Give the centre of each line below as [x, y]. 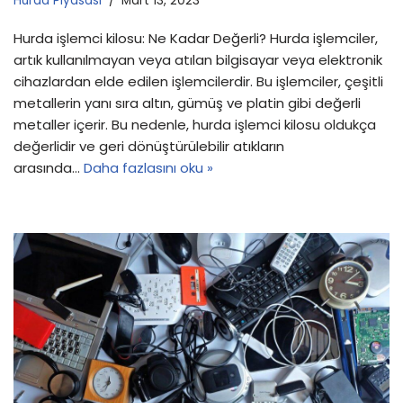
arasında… [49, 167]
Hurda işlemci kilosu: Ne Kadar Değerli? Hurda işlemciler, [196, 38]
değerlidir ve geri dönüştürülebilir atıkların [149, 146]
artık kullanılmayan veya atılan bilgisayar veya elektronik [198, 59]
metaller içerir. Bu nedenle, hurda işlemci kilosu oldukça [195, 124]
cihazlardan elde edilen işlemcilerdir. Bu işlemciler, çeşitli [198, 81]
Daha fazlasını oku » [148, 167]
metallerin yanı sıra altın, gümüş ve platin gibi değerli [187, 103]
